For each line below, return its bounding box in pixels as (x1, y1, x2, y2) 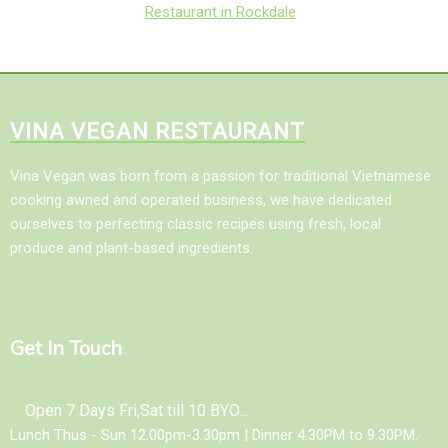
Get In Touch (10, 335, 122, 363)
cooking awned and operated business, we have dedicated (10, 190, 392, 209)
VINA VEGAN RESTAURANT (10, 118, 305, 144)
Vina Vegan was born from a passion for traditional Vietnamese (10, 166, 431, 185)
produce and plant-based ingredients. (10, 238, 253, 257)
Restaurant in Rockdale (144, 2, 296, 21)
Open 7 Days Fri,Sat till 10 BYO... (25, 401, 248, 421)
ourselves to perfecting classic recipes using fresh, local (10, 214, 381, 233)
